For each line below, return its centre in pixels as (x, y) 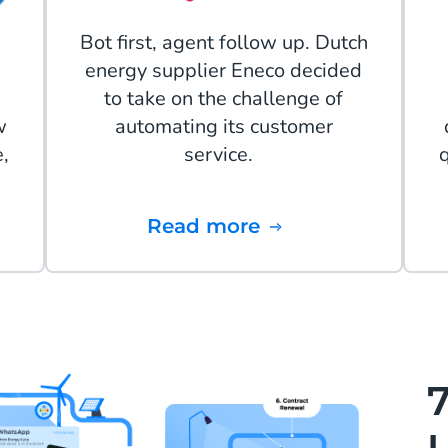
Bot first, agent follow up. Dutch (223, 43)
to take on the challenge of (224, 99)
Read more (211, 226)
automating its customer (223, 127)
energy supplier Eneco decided (224, 71)
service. (224, 155)
